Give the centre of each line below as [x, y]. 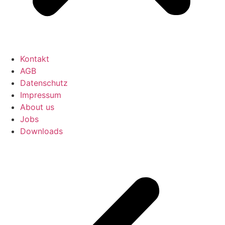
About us [37, 107]
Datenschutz [44, 83]
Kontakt [35, 59]
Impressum [41, 95]
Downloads [41, 131]
